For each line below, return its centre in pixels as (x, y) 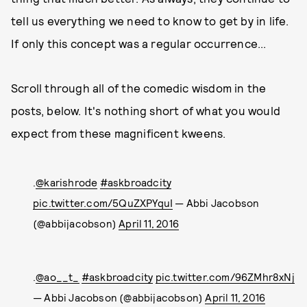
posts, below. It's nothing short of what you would (146, 110)
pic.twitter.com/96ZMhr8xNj (225, 277)
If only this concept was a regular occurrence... (139, 43)
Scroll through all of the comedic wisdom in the (139, 88)
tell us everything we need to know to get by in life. (150, 21)
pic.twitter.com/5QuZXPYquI (103, 203)
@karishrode (67, 182)
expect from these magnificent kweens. (119, 133)
